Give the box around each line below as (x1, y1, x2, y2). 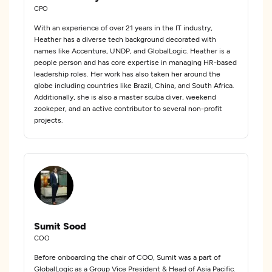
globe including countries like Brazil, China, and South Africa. (34, 81, 234, 89)
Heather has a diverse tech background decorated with (34, 35, 216, 43)
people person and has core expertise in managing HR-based (34, 58, 237, 66)
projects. (34, 115, 63, 124)
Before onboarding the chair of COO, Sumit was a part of (34, 253, 220, 261)
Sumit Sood (34, 220, 86, 231)
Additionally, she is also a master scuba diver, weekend (34, 92, 216, 101)
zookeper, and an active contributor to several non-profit (34, 104, 222, 112)
